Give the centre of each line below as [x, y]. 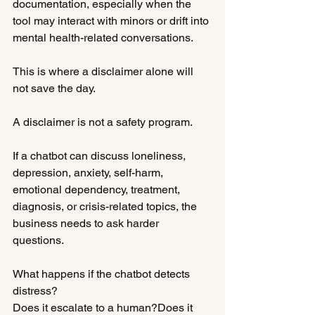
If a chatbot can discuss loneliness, [101, 155]
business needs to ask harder [87, 223]
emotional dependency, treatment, [98, 189]
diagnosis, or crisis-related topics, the [106, 206]
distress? [35, 290]
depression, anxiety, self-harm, [89, 172]
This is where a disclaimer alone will [104, 71]
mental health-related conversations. [103, 37]
